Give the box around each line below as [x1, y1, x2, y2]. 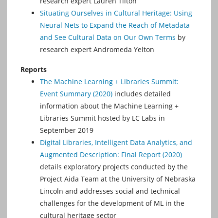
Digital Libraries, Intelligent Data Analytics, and [40, 138, 192, 147]
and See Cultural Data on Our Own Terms [40, 33, 176, 42]
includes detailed [112, 89, 171, 99]
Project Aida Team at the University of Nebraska [40, 174, 196, 184]
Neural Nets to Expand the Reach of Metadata [40, 20, 190, 30]
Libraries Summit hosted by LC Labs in [40, 113, 165, 123]
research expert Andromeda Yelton [40, 45, 154, 54]
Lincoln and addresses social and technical [40, 186, 180, 196]
